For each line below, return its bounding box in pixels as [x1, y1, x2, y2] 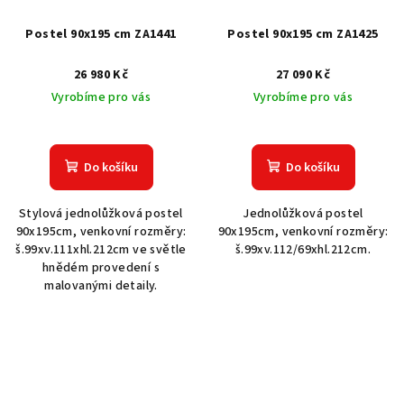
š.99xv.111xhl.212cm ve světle [15, 241, 187, 260]
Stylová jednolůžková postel [19, 205, 183, 224]
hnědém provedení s [41, 259, 161, 278]
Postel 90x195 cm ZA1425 [227, 25, 379, 44]
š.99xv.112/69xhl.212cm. [234, 241, 372, 260]
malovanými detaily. [44, 277, 158, 296]
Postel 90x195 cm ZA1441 [25, 25, 177, 44]
